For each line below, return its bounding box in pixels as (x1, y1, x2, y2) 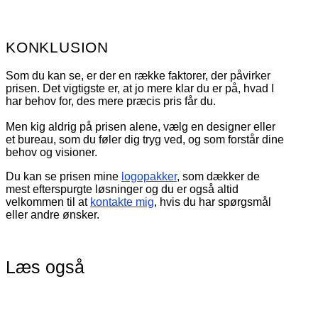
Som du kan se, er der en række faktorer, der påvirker (6, 69, 270, 82)
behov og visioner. (6, 146, 97, 158)
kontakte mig (90, 195, 154, 208)
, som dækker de (177, 170, 260, 182)
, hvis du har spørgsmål (154, 195, 271, 208)
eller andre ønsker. (6, 208, 99, 221)
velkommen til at (6, 195, 90, 208)
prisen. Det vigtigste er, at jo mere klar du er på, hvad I (6, 82, 274, 94)
